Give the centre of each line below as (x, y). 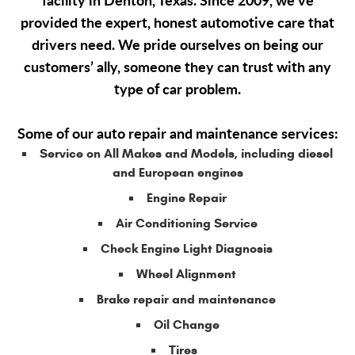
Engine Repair (186, 198)
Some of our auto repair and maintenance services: (177, 134)
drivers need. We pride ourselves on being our (177, 45)
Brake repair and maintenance (186, 300)
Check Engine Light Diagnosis (186, 249)
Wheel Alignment (186, 274)
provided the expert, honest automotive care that (177, 23)
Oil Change (186, 325)
